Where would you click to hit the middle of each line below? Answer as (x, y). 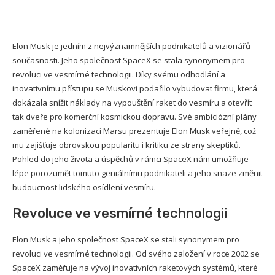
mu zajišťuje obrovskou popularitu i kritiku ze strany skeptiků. (126, 145)
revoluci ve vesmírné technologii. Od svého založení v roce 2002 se (136, 253)
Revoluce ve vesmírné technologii (120, 213)
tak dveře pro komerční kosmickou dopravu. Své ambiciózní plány (134, 116)
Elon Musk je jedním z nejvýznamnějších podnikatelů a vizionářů (131, 46)
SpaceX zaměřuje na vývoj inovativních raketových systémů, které (135, 267)
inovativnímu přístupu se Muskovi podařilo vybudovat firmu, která (135, 88)
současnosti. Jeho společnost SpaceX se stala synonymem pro (129, 60)
